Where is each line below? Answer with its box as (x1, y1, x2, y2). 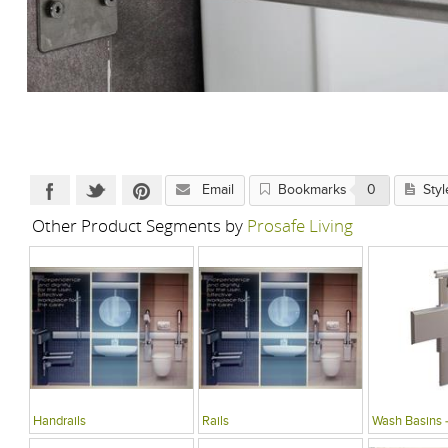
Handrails (32, 415, 86, 429)
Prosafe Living (246, 214, 353, 237)
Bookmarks (277, 183, 347, 197)
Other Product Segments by (31, 214, 247, 237)
